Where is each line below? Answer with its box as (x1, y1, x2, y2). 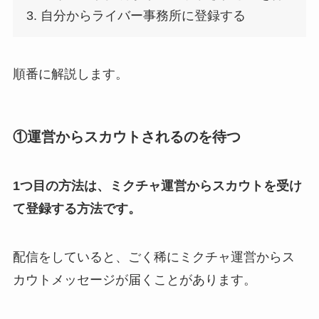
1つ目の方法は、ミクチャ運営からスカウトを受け (12, 179, 302, 194)
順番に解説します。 (12, 66, 128, 81)
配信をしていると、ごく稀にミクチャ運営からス (12, 250, 295, 265)
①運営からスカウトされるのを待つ (12, 128, 241, 145)
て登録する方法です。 (12, 202, 141, 216)
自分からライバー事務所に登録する (41, 8, 246, 23)
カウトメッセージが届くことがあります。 (12, 273, 256, 288)
